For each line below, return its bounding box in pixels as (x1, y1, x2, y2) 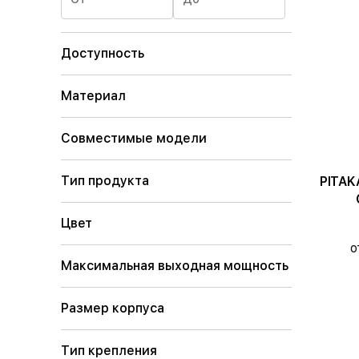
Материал (61, 88, 126, 103)
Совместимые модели (61, 131, 207, 146)
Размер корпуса (61, 301, 164, 316)
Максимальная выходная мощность (61, 258, 288, 273)
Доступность (61, 46, 144, 61)
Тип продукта (61, 173, 149, 188)
